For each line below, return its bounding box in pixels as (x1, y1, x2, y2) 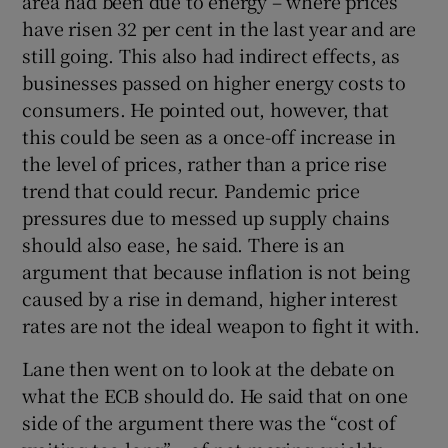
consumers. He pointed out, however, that (22, 96, 389, 123)
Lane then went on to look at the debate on (22, 355, 396, 382)
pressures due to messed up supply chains (22, 204, 390, 231)
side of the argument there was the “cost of (22, 409, 396, 436)
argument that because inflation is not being (22, 258, 410, 285)
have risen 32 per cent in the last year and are (22, 15, 417, 42)
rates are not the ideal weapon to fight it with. (22, 312, 420, 339)
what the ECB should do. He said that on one (22, 382, 408, 409)
